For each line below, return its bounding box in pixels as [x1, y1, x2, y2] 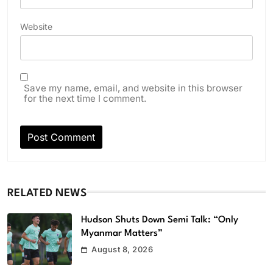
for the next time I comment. [24, 92, 146, 104]
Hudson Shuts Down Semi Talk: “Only [81, 214, 238, 225]
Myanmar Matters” [81, 228, 163, 238]
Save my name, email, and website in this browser [24, 82, 243, 94]
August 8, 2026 [91, 244, 154, 254]
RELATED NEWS [7, 188, 87, 199]
